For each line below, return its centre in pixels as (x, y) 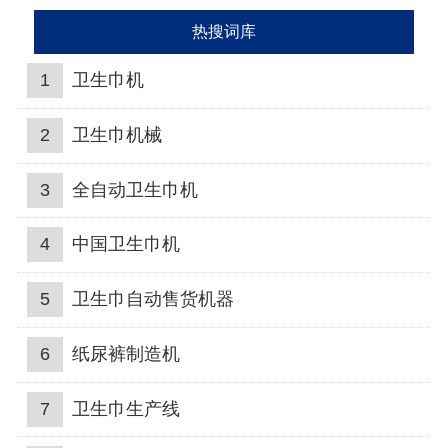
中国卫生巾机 (125, 244)
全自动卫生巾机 (134, 189)
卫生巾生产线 (125, 408)
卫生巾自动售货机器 (152, 299)
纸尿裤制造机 (125, 353)
